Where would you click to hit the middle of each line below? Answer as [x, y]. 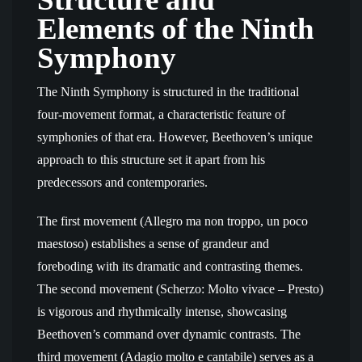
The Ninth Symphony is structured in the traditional [168, 92]
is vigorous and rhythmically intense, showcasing [162, 311]
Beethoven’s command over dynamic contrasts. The [169, 334]
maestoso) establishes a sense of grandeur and [153, 244]
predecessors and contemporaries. [122, 182]
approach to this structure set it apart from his [151, 160]
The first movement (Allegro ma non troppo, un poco [173, 221]
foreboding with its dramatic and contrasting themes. [170, 266]
